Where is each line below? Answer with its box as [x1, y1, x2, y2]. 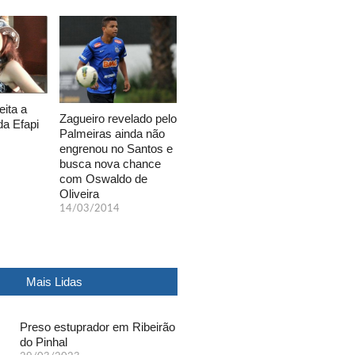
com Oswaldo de [59, 171, 147, 185]
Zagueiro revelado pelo [59, 111, 177, 125]
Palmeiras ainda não [59, 126, 165, 140]
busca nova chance [59, 156, 161, 170]
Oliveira [59, 186, 99, 200]
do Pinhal [20, 334, 68, 349]
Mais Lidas [25, 274, 82, 288]
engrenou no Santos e [59, 141, 173, 155]
